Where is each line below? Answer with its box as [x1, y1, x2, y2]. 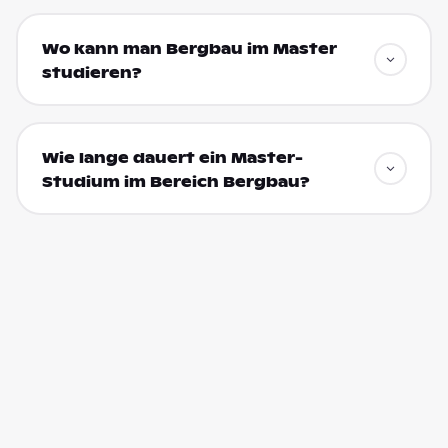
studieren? [41, 63, 142, 82]
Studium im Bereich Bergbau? [41, 172, 310, 191]
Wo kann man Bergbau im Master [41, 39, 337, 58]
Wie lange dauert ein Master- [41, 148, 303, 167]
